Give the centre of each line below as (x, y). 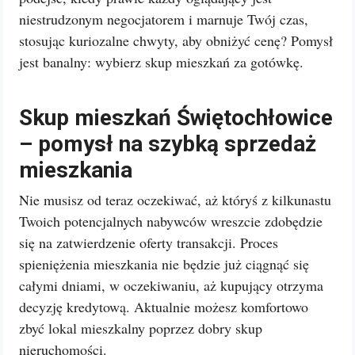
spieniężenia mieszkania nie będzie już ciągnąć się (164, 264)
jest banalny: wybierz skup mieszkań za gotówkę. (161, 62)
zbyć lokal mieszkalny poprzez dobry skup (141, 328)
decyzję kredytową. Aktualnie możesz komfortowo (164, 307)
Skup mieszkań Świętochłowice (176, 118)
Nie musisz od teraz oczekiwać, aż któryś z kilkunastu (175, 200)
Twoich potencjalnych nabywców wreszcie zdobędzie (171, 221)
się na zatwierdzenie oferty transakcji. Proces (149, 242)
